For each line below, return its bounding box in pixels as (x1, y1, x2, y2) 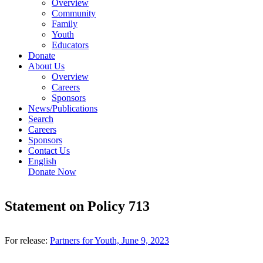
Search (28, 114, 53, 124)
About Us (28, 61, 65, 72)
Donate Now (28, 167, 76, 177)
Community (52, 8, 96, 19)
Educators (52, 40, 89, 50)
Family (52, 19, 77, 29)
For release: (5, 235, 50, 245)
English (28, 156, 56, 167)
